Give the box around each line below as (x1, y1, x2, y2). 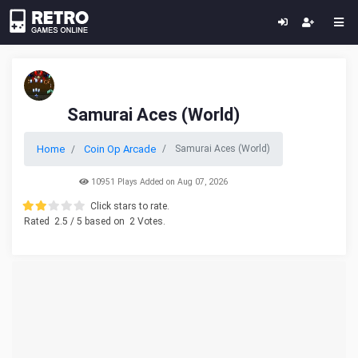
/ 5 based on (68, 216, 127, 227)
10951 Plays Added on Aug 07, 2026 (89, 177, 228, 187)
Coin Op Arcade (84, 143, 156, 155)
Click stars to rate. (90, 201, 169, 212)
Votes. (135, 216, 165, 227)
